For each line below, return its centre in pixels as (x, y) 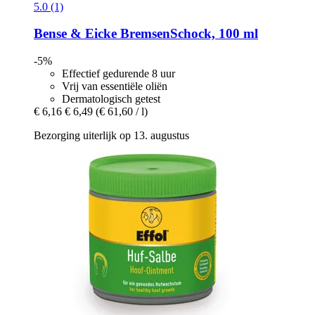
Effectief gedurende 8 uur (118, 73)
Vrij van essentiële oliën (115, 86)
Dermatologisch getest (111, 98)
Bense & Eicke (75, 34)
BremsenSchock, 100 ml (187, 34)
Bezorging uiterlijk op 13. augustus (111, 135)
